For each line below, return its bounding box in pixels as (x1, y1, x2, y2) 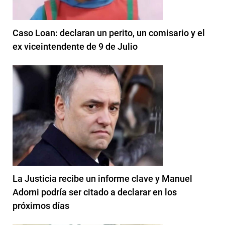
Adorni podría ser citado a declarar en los (13, 186, 177, 197)
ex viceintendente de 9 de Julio (13, 41, 138, 52)
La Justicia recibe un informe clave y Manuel (13, 173, 192, 184)
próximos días (13, 200, 69, 211)
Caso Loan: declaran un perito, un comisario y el (13, 27, 205, 38)
